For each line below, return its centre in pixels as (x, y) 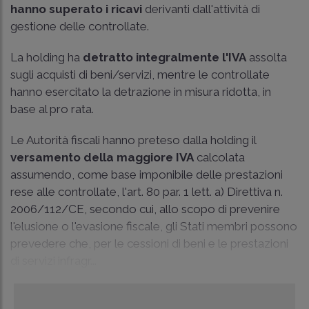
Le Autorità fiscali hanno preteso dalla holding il (133, 140)
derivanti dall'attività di (201, 9)
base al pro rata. (52, 109)
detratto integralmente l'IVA (165, 57)
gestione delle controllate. (80, 26)
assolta (267, 57)
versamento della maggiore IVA (102, 157)
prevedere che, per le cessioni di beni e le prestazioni (149, 243)
